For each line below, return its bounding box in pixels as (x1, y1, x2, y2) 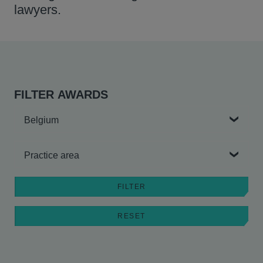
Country (14, 107, 43, 117)
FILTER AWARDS (14, 88, 108, 101)
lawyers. (14, 2, 65, 17)
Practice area (14, 143, 63, 152)
